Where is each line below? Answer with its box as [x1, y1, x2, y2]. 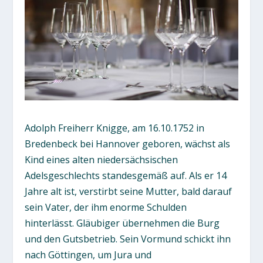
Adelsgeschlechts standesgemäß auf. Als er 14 [25, 168, 227, 182]
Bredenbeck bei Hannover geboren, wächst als [25, 137, 231, 150]
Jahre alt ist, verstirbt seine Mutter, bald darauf [25, 184, 232, 198]
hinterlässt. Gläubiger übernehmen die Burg [25, 216, 220, 230]
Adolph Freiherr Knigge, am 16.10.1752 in [25, 121, 205, 134]
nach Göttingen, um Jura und [25, 248, 152, 261]
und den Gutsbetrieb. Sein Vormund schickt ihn [25, 232, 231, 245]
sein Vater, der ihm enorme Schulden [25, 200, 187, 214]
